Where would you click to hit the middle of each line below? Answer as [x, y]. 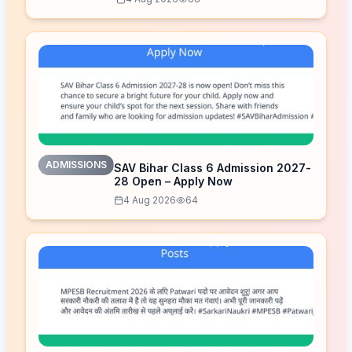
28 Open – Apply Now [173, 181]
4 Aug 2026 [150, 200]
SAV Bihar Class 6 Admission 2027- [213, 168]
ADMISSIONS [76, 165]
